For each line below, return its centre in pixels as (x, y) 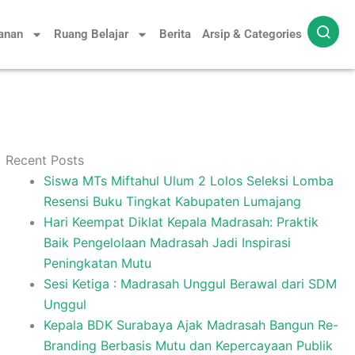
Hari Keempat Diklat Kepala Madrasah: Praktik (181, 222)
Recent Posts (44, 160)
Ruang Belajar (91, 34)
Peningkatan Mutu (97, 263)
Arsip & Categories (252, 34)
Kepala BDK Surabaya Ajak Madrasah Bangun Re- (191, 325)
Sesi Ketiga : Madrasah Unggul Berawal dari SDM (190, 284)
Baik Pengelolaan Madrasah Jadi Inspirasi (167, 242)
